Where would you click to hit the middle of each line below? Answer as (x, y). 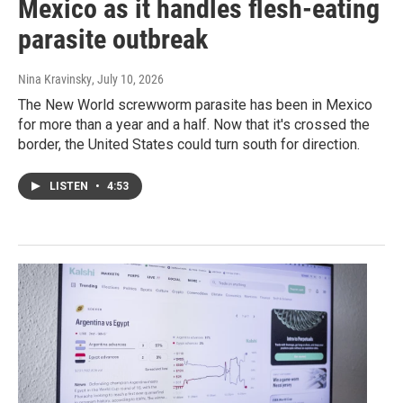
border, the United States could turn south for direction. (189, 145)
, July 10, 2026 (128, 80)
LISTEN (70, 187)
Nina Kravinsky (55, 80)
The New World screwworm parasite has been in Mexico (195, 105)
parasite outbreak (113, 40)
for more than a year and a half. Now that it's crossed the (194, 125)
